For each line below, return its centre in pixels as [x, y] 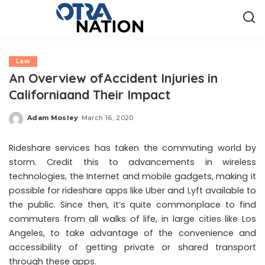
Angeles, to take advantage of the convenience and [132, 233]
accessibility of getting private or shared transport [132, 247]
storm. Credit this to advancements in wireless [132, 162]
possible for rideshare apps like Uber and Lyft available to [132, 190]
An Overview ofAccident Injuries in [113, 78]
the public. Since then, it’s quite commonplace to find [132, 205]
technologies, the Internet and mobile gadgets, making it [132, 176]
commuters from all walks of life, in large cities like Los [132, 219]
